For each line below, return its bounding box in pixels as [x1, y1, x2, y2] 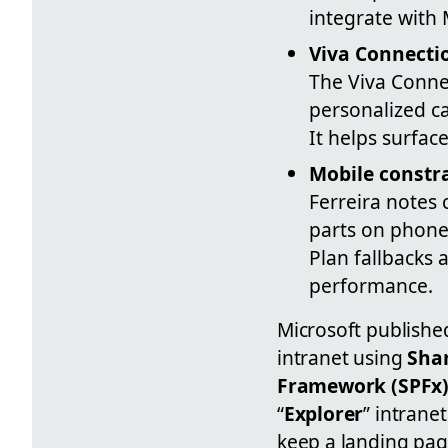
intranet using [277, 344, 408, 372]
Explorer [283, 400, 364, 428]
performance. [309, 272, 433, 300]
